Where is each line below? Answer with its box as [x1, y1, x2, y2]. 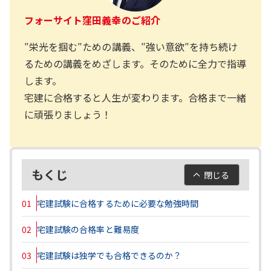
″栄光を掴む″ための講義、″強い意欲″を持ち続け [24, 39, 238, 54]
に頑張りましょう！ [24, 106, 112, 122]
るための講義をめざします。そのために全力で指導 [24, 56, 247, 71]
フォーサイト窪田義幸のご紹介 [24, 12, 160, 27]
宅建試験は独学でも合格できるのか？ [37, 249, 181, 261]
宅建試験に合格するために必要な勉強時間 [37, 197, 199, 209]
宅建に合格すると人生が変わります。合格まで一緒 [24, 90, 247, 105]
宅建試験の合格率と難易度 [37, 223, 139, 235]
